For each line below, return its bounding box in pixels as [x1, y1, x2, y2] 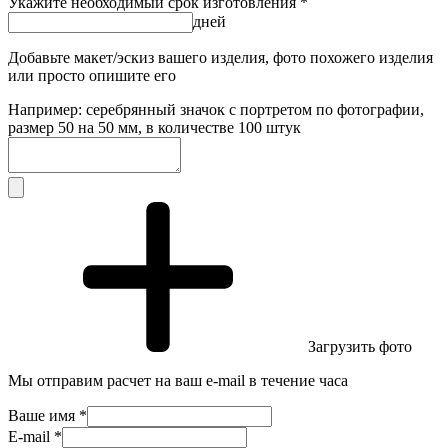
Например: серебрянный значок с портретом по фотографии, [8, 100, 424, 118]
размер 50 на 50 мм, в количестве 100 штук [8, 118, 301, 136]
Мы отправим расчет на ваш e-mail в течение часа [8, 371, 348, 389]
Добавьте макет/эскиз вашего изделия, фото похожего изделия [8, 48, 433, 66]
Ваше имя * [8, 406, 87, 424]
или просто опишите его [8, 66, 176, 84]
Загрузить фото [308, 337, 412, 355]
